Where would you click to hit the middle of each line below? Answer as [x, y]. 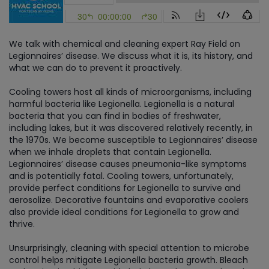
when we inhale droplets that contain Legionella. [110, 152]
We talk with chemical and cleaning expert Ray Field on [125, 44]
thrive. [22, 224]
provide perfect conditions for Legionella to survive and [125, 188]
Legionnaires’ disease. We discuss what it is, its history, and [131, 56]
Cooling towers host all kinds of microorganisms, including [130, 92]
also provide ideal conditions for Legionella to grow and [124, 212]
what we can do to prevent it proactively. [95, 68]
